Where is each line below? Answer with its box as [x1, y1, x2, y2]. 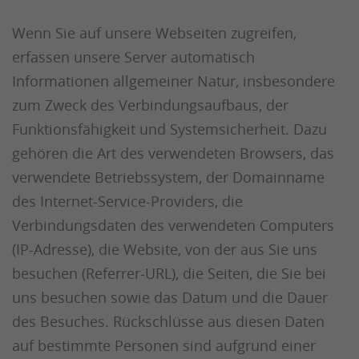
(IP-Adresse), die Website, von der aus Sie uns [12, 240, 317, 259]
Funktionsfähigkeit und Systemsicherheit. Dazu [12, 119, 327, 139]
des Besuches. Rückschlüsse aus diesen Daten [12, 312, 325, 331]
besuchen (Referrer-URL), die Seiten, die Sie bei [12, 264, 326, 283]
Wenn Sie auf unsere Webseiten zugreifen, [12, 23, 296, 42]
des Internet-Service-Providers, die [12, 192, 243, 211]
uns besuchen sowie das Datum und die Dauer [12, 288, 328, 307]
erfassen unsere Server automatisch [12, 47, 255, 67]
